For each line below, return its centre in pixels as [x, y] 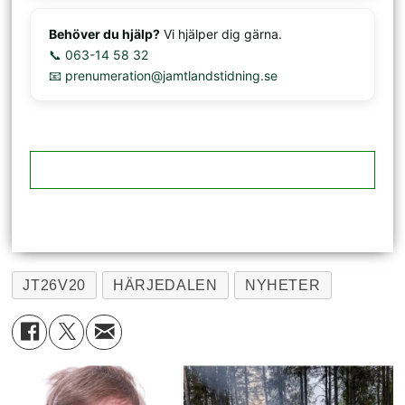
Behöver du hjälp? [105, 33]
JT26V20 [54, 285]
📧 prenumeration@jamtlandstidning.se [164, 75]
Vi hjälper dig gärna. [221, 33]
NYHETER [283, 285]
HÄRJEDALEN [165, 285]
